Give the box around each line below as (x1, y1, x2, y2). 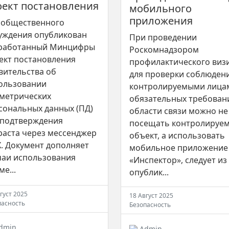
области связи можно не (129, 105, 228, 117)
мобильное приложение (129, 142, 228, 153)
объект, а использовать (129, 129, 225, 141)
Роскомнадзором (129, 43, 199, 55)
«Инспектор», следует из (129, 154, 227, 166)
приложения (129, 13, 193, 28)
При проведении (129, 31, 197, 43)
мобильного (129, 1, 192, 15)
